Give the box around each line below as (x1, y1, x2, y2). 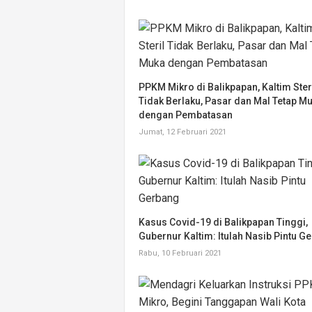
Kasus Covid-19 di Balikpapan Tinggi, (139, 217, 308, 228)
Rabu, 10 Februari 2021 (139, 249, 221, 258)
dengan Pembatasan (139, 109, 233, 120)
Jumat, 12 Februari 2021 (139, 127, 226, 136)
